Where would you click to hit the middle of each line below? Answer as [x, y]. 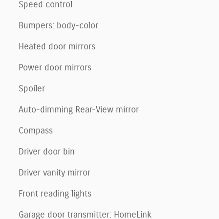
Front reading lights [55, 194]
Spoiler [32, 89]
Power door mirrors [55, 68]
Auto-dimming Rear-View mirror [79, 110]
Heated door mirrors [57, 47]
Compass [36, 131]
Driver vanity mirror [55, 173]
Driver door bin [47, 152]
